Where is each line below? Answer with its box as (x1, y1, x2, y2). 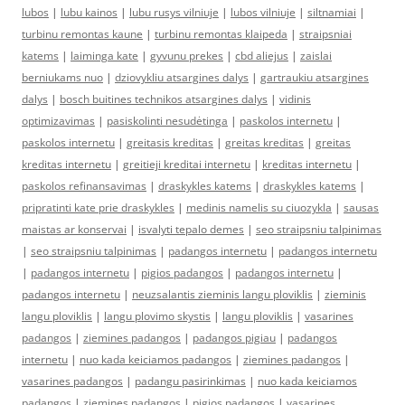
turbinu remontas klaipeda (155, 26, 287, 42)
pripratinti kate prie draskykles (22, 200, 174, 215)
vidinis (279, 91, 311, 107)
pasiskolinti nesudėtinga (107, 113, 228, 128)
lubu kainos (61, 5, 118, 20)
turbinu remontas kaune (22, 26, 143, 42)
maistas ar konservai (22, 221, 127, 237)
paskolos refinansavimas (22, 178, 146, 193)
